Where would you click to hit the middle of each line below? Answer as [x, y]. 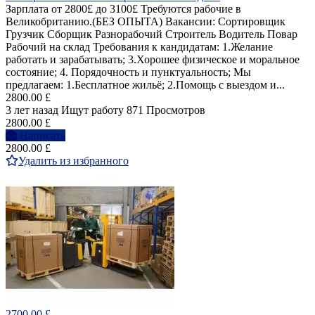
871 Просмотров [166, 110]
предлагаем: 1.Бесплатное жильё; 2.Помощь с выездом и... [145, 85]
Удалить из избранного [73, 161]
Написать [43, 136]
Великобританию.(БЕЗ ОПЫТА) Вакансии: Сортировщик [146, 22]
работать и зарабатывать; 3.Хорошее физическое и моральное [153, 60]
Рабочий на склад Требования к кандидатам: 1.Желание [139, 47]
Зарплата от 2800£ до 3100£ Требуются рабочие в [123, 9]
